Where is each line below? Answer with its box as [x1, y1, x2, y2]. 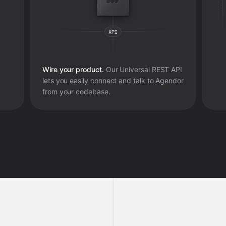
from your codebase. [42, 87, 110, 96]
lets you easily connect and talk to [42, 76, 156, 85]
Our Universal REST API [103, 65, 183, 74]
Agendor [155, 76, 184, 85]
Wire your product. [42, 65, 104, 74]
